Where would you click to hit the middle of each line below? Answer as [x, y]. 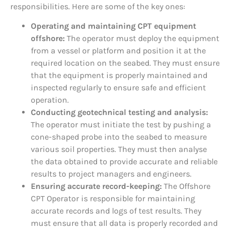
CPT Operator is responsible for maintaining [113, 199]
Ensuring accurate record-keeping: [96, 186]
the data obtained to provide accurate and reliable [124, 162]
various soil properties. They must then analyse [119, 149]
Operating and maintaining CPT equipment [113, 26]
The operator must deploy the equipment [142, 39]
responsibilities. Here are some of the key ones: [98, 6]
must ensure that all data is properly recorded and [124, 223]
